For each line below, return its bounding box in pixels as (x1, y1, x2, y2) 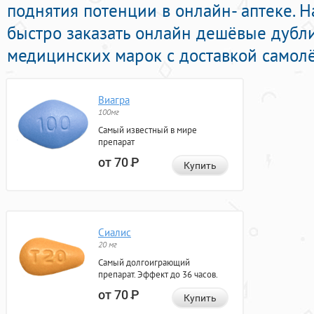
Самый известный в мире (98, 124, 197, 137)
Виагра (98, 93, 130, 107)
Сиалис (98, 226, 131, 240)
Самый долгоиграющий (98, 257, 190, 269)
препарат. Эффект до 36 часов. (98, 268, 218, 281)
